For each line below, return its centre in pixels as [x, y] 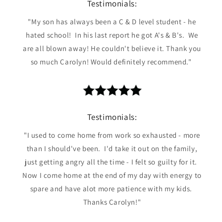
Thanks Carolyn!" [112, 202]
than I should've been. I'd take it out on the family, [112, 148]
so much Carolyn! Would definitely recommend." [112, 62]
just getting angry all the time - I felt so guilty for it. [112, 162]
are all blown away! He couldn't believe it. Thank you [112, 49]
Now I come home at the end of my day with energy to [112, 175]
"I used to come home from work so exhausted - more [112, 135]
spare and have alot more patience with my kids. [112, 188]
